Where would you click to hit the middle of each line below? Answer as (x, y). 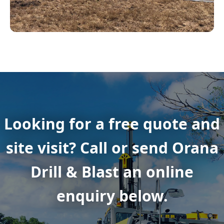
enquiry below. (112, 196)
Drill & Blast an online (112, 172)
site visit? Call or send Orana (112, 148)
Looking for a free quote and (112, 124)
